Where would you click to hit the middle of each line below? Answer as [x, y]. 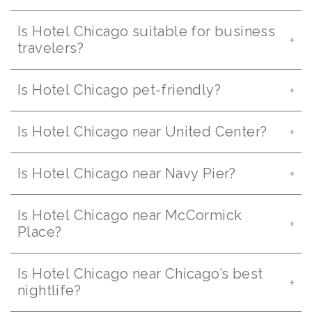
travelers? [50, 48]
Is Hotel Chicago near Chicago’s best [140, 274]
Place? [40, 232]
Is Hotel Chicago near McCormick [130, 215]
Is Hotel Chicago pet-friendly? [119, 90]
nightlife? [49, 290]
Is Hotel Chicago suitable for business [147, 31]
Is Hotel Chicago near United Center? [142, 132]
